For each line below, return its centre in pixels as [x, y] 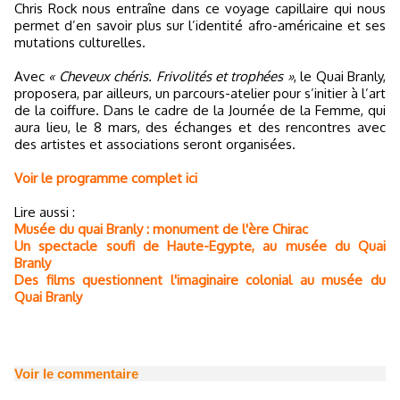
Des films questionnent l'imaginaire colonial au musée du [200, 280]
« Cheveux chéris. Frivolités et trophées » [171, 76]
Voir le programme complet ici [106, 178]
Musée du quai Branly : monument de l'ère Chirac [161, 229]
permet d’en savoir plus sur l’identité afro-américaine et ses [200, 25]
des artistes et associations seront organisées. [155, 144]
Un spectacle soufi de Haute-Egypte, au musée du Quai [200, 246]
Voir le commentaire [76, 374]
